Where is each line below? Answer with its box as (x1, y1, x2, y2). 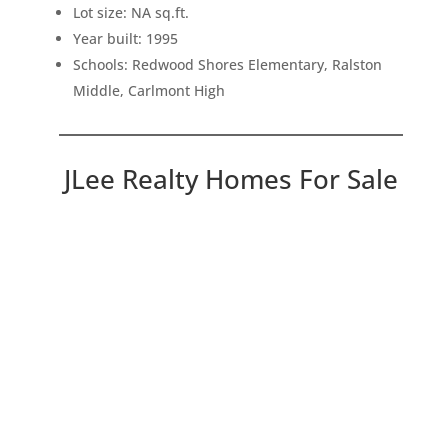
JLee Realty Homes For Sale (63, 160, 398, 197)
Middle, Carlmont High (72, 80, 225, 100)
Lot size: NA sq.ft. (72, 2, 189, 22)
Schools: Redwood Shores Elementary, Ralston (72, 54, 382, 74)
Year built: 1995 (72, 28, 178, 48)
